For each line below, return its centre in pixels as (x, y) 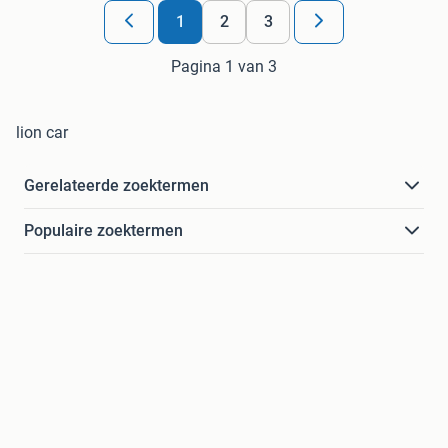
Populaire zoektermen (103, 231)
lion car (42, 133)
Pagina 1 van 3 (224, 67)
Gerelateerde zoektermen (116, 186)
